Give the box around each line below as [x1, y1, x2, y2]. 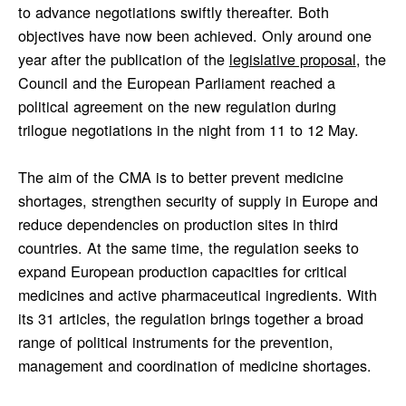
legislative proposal [228, 47, 356, 70]
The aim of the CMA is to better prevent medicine [17, 165, 343, 188]
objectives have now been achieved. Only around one [17, 24, 372, 46]
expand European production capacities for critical [17, 259, 347, 282]
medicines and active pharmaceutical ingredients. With [17, 283, 377, 305]
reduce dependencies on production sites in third [17, 212, 338, 235]
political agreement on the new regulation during [17, 94, 336, 117]
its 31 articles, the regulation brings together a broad [17, 306, 363, 329]
